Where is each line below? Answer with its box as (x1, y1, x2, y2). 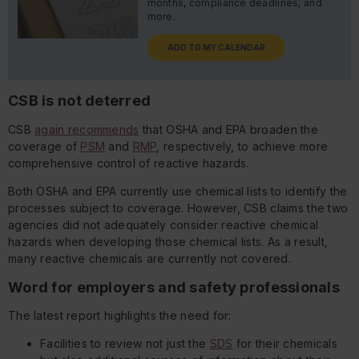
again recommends (34, 122, 139, 136)
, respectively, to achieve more (156, 139, 329, 153)
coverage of (8, 139, 81, 153)
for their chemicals (232, 337, 337, 351)
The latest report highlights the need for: (8, 309, 232, 323)
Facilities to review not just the (40, 337, 210, 351)
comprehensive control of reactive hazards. (8, 155, 249, 170)
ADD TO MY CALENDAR (167, 42, 266, 52)
